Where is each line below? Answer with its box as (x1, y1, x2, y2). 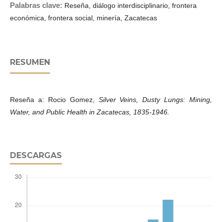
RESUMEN (10, 57, 50, 67)
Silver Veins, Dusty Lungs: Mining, (98, 95, 212, 104)
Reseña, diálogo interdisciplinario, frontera (64, 1, 197, 9)
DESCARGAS (10, 150, 62, 160)
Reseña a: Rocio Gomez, (10, 95, 99, 104)
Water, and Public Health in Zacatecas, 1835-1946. (10, 108, 169, 116)
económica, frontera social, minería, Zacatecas (10, 13, 157, 22)
